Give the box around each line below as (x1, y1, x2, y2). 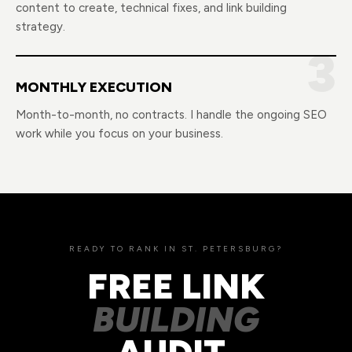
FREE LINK (87, 265, 265, 307)
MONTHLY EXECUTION (16, 79, 172, 96)
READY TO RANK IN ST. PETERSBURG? (69, 244, 283, 254)
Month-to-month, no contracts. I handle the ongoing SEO (16, 108, 327, 122)
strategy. (16, 20, 65, 34)
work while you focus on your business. (16, 126, 223, 141)
